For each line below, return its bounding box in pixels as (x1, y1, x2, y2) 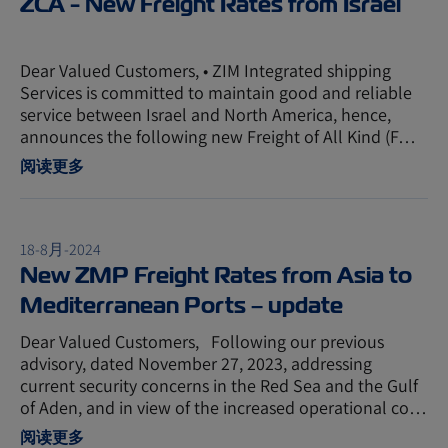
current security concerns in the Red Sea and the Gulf (20, 374, 418, 397)
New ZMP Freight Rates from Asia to (20, 261, 412, 290)
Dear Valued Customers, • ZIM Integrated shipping (20, 59, 391, 82)
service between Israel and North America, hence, (20, 103, 391, 126)
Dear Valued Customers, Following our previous (20, 330, 384, 353)
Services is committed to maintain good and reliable (20, 81, 412, 104)
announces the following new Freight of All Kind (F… (20, 125, 416, 148)
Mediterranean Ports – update (20, 291, 343, 320)
